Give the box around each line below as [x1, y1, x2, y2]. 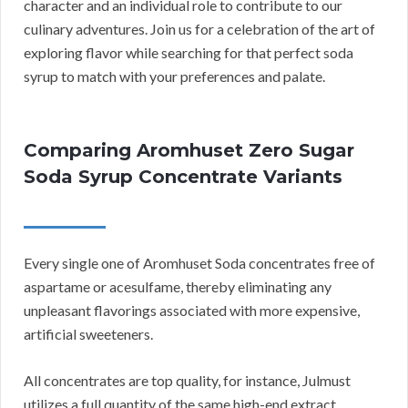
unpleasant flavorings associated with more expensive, [24, 301, 360, 320]
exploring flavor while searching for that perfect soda [24, 44, 353, 62]
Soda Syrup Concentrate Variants [24, 166, 342, 189]
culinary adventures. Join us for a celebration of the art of [24, 20, 375, 38]
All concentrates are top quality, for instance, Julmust [24, 372, 351, 390]
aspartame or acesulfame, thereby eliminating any [24, 278, 331, 296]
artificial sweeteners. [24, 325, 153, 343]
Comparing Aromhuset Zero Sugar [24, 139, 354, 162]
